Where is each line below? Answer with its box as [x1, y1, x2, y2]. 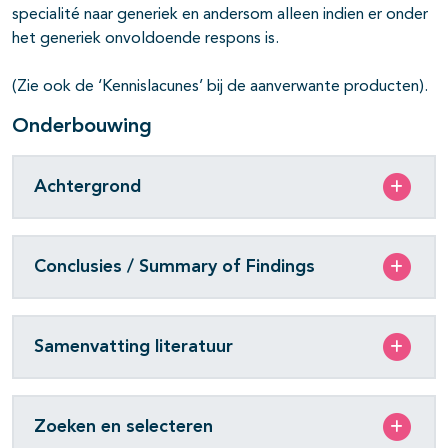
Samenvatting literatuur [34, 337, 233, 356]
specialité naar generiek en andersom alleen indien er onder [12, 7, 428, 24]
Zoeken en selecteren [34, 417, 213, 436]
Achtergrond [34, 177, 141, 196]
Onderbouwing [12, 117, 152, 138]
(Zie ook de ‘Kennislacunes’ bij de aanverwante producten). [12, 79, 428, 96]
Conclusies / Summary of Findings [34, 257, 315, 276]
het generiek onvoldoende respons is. [12, 31, 279, 48]
